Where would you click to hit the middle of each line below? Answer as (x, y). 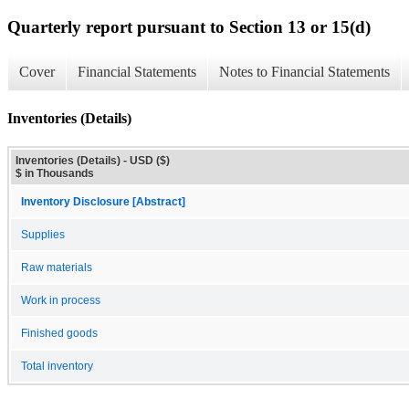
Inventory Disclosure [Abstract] (103, 201)
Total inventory (57, 366)
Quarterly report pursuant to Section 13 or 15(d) (189, 26)
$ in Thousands (55, 173)
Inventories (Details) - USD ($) (93, 160)
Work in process (61, 300)
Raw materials (57, 267)
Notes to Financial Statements (304, 72)
